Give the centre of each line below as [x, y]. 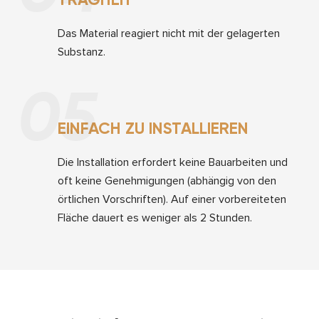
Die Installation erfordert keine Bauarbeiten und [173, 162]
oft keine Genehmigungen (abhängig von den [167, 181]
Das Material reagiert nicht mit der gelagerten [169, 33]
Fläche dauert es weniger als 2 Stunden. [155, 218]
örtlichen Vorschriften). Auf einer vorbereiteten [172, 199]
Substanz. [82, 52]
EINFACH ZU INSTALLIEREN [153, 128]
